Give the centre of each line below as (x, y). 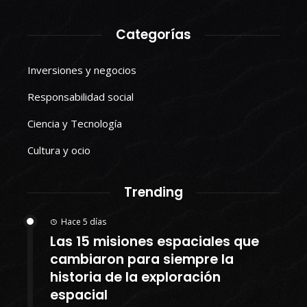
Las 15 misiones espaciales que (155, 242)
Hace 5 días (84, 222)
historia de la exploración (135, 278)
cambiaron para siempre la (142, 260)
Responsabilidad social (81, 97)
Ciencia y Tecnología (75, 124)
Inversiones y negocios (82, 70)
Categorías (153, 35)
